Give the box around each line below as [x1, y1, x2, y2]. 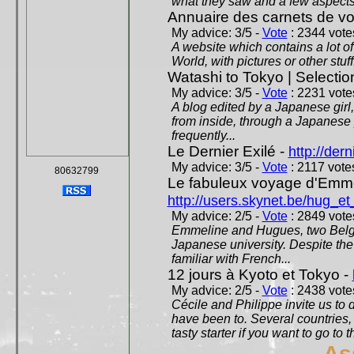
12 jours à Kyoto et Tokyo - [167, 266, 352, 283]
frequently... [171, 129, 235, 142]
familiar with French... [171, 252, 291, 265]
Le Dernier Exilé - [167, 143, 288, 160]
